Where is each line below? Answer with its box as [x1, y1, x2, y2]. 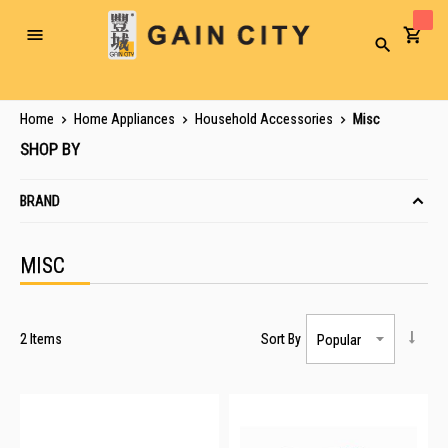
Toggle [33, 33, 72, 50]
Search [381, 43, 416, 58]
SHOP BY [20, 139, 80, 159]
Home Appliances [74, 111, 178, 127]
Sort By [261, 331, 301, 347]
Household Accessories [195, 111, 336, 127]
